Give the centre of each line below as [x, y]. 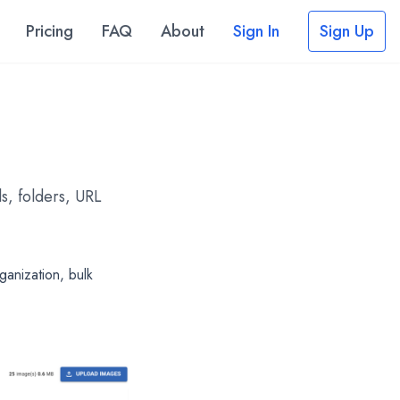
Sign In [256, 31]
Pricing [50, 31]
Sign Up [347, 31]
